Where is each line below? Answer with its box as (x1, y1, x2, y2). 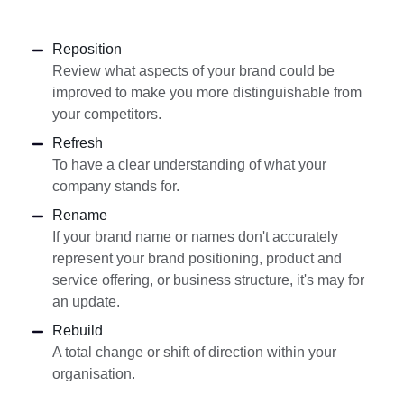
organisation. (51, 365, 135, 381)
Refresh (51, 134, 103, 151)
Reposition (51, 41, 122, 57)
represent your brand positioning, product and (51, 250, 342, 266)
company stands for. (51, 178, 179, 194)
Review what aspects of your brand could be (51, 62, 335, 78)
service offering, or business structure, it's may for (51, 271, 364, 288)
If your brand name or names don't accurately (51, 228, 338, 244)
